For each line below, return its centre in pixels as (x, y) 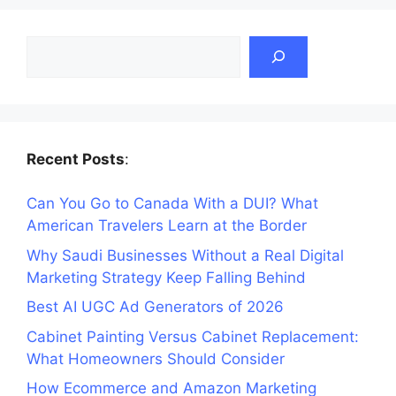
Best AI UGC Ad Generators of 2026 (155, 307)
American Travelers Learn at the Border (167, 226)
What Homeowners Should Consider (156, 358)
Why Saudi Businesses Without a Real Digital (185, 255)
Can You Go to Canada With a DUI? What (172, 204)
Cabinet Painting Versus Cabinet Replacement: (193, 336)
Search (50, 46)
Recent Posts (76, 159)
